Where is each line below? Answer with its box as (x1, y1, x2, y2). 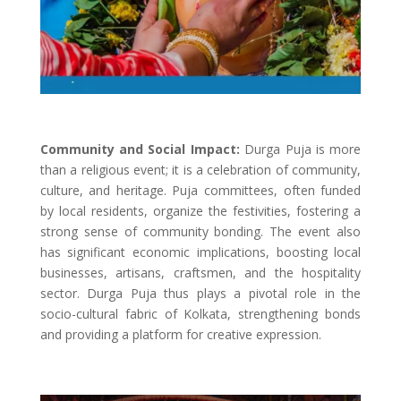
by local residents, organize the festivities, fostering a (39, 202, 362, 220)
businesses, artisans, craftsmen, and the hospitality (39, 264, 362, 282)
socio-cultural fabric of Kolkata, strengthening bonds (39, 305, 362, 323)
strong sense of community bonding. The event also (39, 223, 362, 241)
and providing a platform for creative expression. (39, 326, 321, 344)
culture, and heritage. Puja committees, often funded (39, 182, 362, 200)
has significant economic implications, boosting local (39, 243, 362, 261)
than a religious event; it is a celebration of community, (39, 161, 362, 179)
